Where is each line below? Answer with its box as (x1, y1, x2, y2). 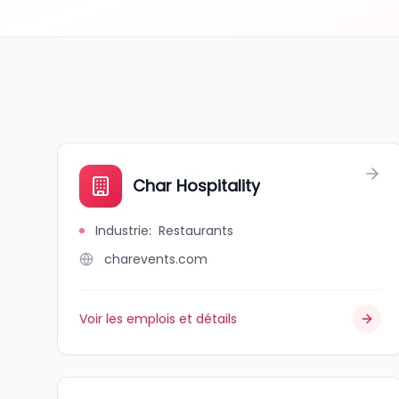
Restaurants (159, 222, 233, 240)
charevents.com (104, 250, 208, 268)
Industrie (95, 222, 149, 240)
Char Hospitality (133, 175, 260, 197)
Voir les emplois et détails (79, 310, 237, 328)
